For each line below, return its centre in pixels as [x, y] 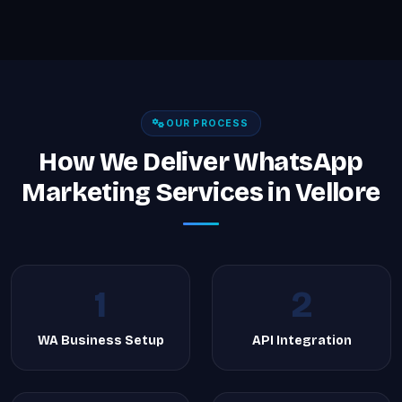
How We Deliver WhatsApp [201, 162]
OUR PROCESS [207, 123]
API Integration [301, 341]
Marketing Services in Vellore [201, 192]
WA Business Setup [100, 341]
